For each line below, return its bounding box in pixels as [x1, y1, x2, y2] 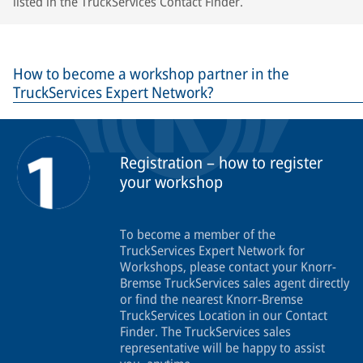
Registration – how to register [120, 152, 322, 174]
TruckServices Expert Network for [120, 241, 305, 260]
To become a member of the [120, 225, 275, 244]
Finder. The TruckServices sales [120, 322, 291, 341]
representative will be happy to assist [120, 339, 325, 357]
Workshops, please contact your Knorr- [120, 258, 336, 276]
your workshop [120, 171, 223, 194]
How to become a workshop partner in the [13, 63, 289, 85]
